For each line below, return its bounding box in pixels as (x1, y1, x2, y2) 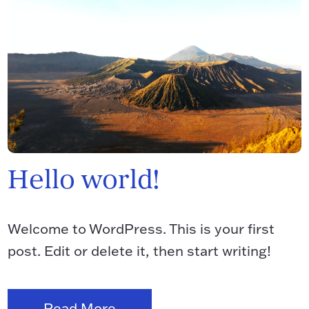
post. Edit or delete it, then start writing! (8, 241, 272, 259)
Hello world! (8, 168, 160, 195)
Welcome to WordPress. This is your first (8, 219, 275, 237)
